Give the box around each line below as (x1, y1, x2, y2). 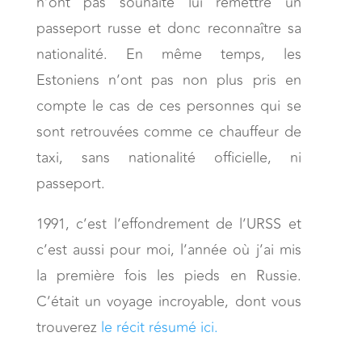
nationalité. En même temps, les (36, 42, 301, 65)
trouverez (36, 315, 101, 339)
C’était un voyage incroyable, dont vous (36, 289, 301, 313)
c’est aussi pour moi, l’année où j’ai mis (36, 238, 301, 261)
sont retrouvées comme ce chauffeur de (36, 120, 301, 143)
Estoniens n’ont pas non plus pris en (36, 68, 301, 91)
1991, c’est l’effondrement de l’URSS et (36, 212, 301, 235)
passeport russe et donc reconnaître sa (36, 16, 301, 40)
